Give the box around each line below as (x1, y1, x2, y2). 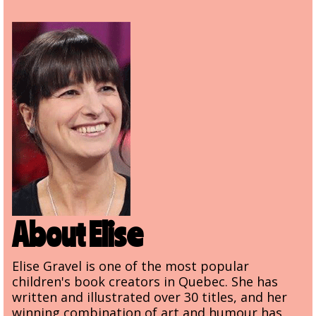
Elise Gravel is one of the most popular (12, 257, 249, 274)
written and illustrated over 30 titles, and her (12, 288, 287, 305)
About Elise (12, 214, 143, 253)
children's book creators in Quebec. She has (12, 273, 278, 290)
